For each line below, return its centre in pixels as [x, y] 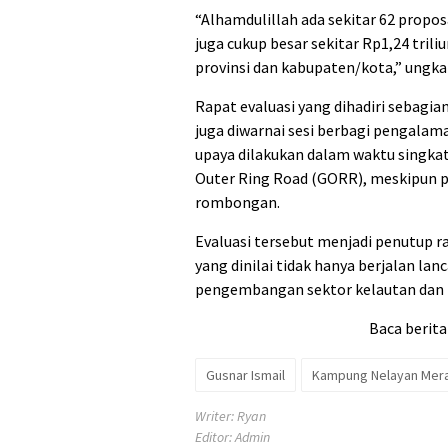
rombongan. [237, 202]
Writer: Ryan [230, 416]
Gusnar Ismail [245, 375]
